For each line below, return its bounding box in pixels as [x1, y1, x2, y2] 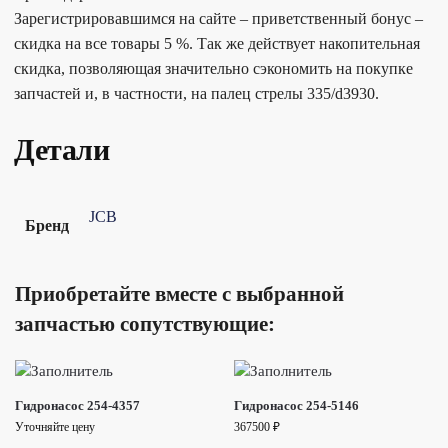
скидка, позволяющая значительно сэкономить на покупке [14, 60, 413, 78]
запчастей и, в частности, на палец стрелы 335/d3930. [14, 85, 379, 103]
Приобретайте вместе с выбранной [15, 281, 344, 306]
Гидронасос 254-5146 [234, 397, 359, 413]
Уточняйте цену [15, 419, 95, 434]
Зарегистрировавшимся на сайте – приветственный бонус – [14, 10, 423, 28]
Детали [14, 132, 109, 166]
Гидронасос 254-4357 [15, 397, 140, 413]
